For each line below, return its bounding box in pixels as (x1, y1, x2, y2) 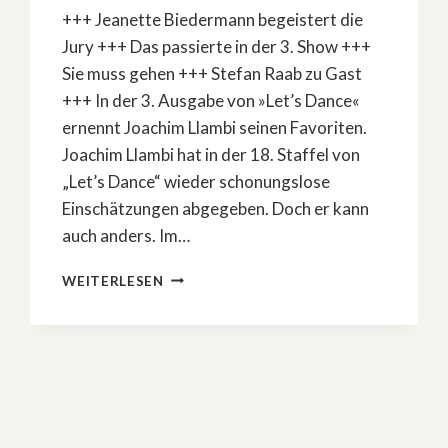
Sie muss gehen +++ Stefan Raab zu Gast (62, 62, 363, 84)
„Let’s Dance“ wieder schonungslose (62, 170, 331, 192)
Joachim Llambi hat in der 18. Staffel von (62, 143, 361, 165)
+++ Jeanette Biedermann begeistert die (62, 8, 364, 30)
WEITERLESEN (62, 272, 164, 289)
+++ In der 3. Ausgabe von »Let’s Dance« (62, 89, 361, 111)
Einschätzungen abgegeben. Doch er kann (62, 197, 370, 219)
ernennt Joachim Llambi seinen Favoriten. (62, 116, 368, 138)
